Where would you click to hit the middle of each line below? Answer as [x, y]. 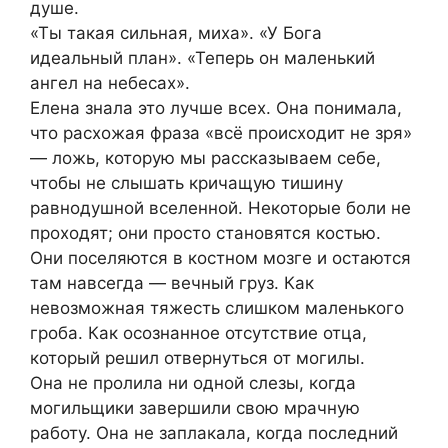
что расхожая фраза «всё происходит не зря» [221, 133]
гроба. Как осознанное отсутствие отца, [198, 333]
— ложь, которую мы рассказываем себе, [205, 158]
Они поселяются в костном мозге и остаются [220, 258]
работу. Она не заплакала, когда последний [214, 433]
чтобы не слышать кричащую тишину [186, 183]
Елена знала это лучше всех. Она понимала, [216, 108]
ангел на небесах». [110, 83]
